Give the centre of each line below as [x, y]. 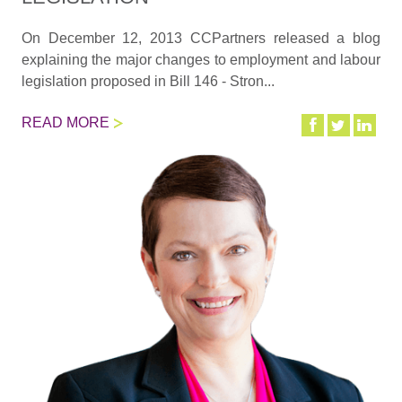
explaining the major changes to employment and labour [201, 60]
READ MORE [65, 123]
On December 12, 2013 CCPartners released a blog [201, 39]
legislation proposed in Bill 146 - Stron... [148, 82]
